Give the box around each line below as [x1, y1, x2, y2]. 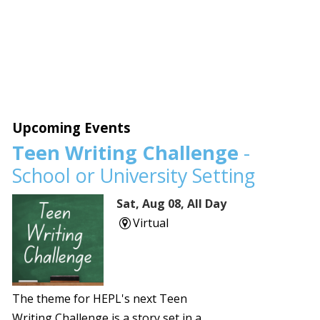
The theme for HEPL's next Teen [12, 291, 188, 307]
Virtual [132, 215, 169, 231]
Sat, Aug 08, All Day [116, 196, 227, 212]
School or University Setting [12, 162, 256, 189]
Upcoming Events [12, 119, 131, 137]
